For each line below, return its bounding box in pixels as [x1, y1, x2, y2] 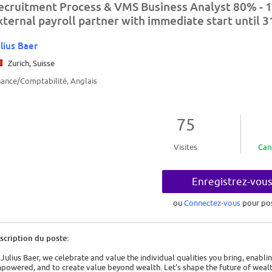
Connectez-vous [183, 198, 242, 208]
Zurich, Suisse [4, 58, 55, 69]
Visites [174, 142, 197, 152]
